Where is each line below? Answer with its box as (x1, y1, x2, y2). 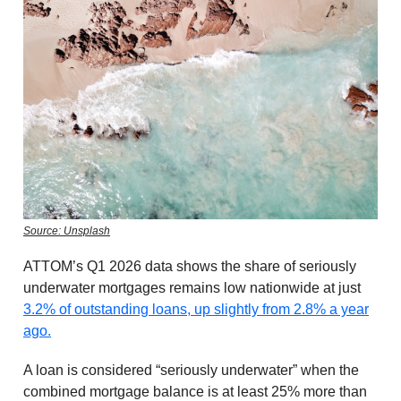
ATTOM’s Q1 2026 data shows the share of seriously (23, 258, 356, 274)
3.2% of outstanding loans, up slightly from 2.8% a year (23, 301, 369, 317)
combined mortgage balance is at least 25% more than (23, 383, 367, 399)
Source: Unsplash (23, 224, 110, 237)
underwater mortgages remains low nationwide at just (23, 279, 361, 295)
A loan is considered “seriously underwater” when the (23, 362, 359, 378)
